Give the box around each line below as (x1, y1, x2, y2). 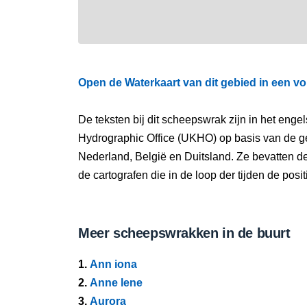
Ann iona (90, 258, 137, 270)
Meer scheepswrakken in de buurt (78, 225, 291, 241)
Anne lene (90, 277, 143, 288)
